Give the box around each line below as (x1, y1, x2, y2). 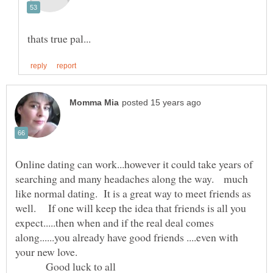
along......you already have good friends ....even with (15, 230, 238, 245)
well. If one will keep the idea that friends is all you (15, 200, 246, 216)
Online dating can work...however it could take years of (15, 157, 253, 172)
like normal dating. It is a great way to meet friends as (15, 186, 251, 201)
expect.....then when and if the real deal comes (15, 215, 214, 230)
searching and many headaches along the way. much (15, 171, 248, 186)
